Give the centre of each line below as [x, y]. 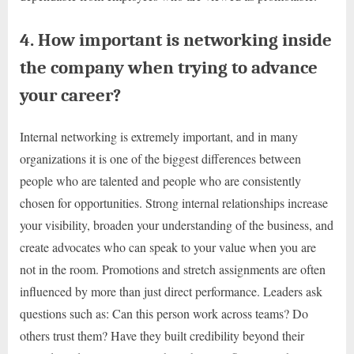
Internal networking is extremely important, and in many [159, 136]
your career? [70, 95]
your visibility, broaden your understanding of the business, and [177, 224]
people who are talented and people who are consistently [160, 180]
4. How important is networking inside [176, 40]
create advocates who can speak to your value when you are [168, 247]
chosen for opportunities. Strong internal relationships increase [174, 202]
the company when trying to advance [169, 67]
